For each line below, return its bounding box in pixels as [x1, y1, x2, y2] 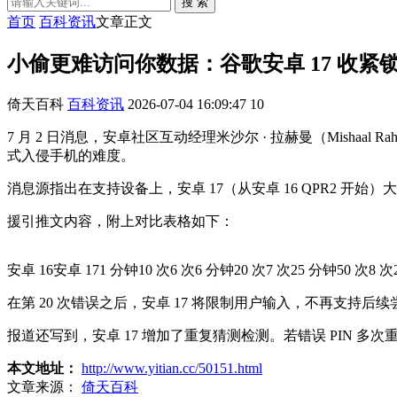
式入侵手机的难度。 [7, 147, 135, 163]
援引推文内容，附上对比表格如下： [7, 213, 234, 229]
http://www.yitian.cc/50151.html [82, 360, 262, 376]
